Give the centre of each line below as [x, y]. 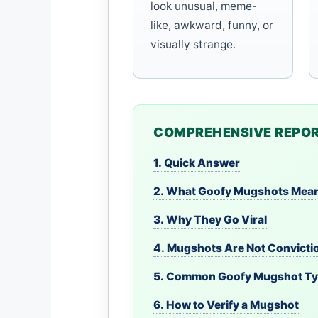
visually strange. [193, 45]
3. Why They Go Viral [210, 220]
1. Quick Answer [197, 163]
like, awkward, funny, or [212, 26]
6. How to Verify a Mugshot [226, 305]
